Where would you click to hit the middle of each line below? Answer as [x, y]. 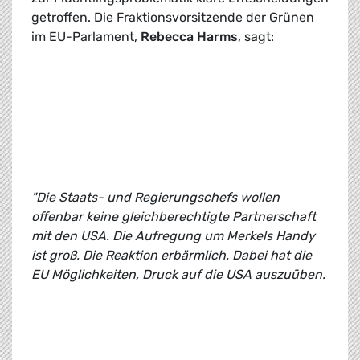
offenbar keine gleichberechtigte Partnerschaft [174, 217]
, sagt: [256, 37]
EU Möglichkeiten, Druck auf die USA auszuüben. [180, 275]
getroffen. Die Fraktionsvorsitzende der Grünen [173, 18]
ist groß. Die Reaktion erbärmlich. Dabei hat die [172, 256]
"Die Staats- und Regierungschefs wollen [155, 198]
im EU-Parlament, [86, 37]
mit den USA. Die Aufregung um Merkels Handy [173, 236]
